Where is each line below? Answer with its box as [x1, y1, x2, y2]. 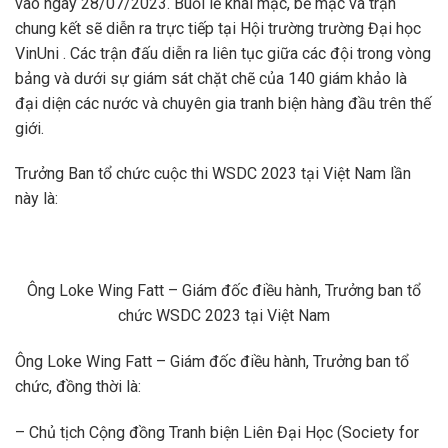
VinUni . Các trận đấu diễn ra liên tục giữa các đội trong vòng [15, 43, 431, 63]
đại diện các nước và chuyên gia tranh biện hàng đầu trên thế [15, 93, 431, 113]
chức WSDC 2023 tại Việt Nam [118, 305, 330, 325]
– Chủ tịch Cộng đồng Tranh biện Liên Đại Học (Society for [15, 422, 419, 442]
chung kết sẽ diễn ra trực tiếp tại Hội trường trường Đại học [15, 18, 421, 38]
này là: [15, 189, 58, 209]
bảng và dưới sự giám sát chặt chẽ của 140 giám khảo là [15, 68, 407, 88]
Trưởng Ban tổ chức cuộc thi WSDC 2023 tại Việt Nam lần [15, 164, 411, 184]
